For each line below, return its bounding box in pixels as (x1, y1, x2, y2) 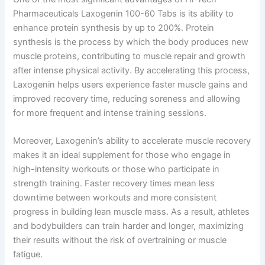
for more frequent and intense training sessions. (13, 107, 207, 118)
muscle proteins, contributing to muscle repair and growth (13, 50, 246, 62)
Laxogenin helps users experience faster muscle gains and (13, 79, 248, 90)
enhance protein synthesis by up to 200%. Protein (13, 22, 215, 33)
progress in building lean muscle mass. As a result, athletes (13, 206, 250, 217)
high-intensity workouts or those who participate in (13, 163, 220, 174)
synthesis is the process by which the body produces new (13, 36, 249, 47)
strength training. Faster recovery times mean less (13, 177, 215, 189)
